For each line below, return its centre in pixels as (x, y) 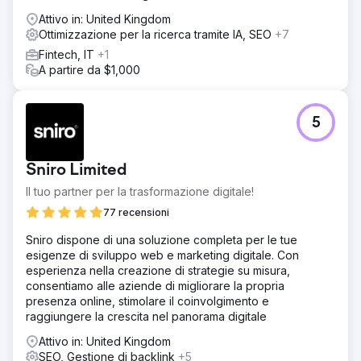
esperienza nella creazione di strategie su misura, (158, 270)
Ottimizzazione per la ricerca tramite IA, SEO (157, 34)
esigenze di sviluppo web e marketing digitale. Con (162, 255)
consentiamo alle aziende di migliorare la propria (155, 285)
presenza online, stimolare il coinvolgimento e (147, 301)
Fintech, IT (68, 54)
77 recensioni (136, 212)
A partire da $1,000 (89, 69)
